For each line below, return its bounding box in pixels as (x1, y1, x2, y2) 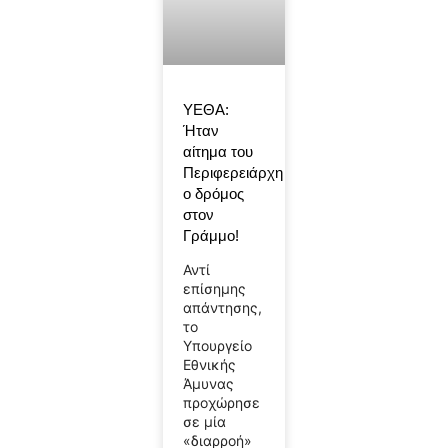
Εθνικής (182, 356, 236, 374)
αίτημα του (182, 143, 253, 161)
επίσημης (182, 280, 246, 298)
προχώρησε (182, 394, 260, 412)
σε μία (182, 413, 226, 431)
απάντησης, (182, 299, 262, 317)
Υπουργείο (182, 337, 252, 355)
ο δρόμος (182, 185, 244, 203)
